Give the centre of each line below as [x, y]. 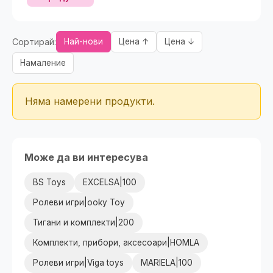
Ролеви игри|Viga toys [78, 263]
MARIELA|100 [167, 263]
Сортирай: [34, 42]
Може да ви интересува [86, 157]
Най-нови [83, 41]
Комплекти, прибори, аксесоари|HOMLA [116, 243]
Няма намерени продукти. [90, 101]
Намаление [43, 63]
